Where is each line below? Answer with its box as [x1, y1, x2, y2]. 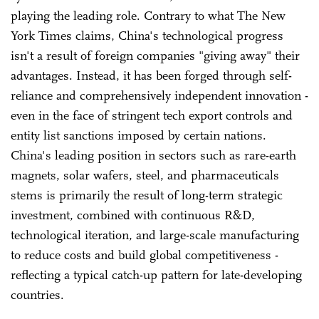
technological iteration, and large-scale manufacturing [11, 226, 299, 243]
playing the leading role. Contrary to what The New [11, 7, 286, 23]
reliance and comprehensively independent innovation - [11, 87, 308, 103]
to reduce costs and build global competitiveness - [11, 246, 278, 263]
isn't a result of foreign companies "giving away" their [11, 47, 300, 63]
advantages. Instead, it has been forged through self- [11, 67, 292, 83]
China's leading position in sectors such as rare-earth [11, 147, 296, 163]
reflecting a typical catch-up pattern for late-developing [11, 266, 302, 283]
